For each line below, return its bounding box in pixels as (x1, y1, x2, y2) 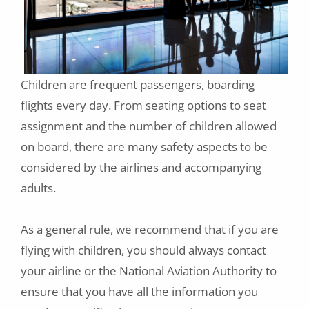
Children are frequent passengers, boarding (21, 77, 255, 93)
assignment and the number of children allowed (21, 118, 277, 134)
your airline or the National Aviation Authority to (21, 263, 277, 279)
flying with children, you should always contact (21, 242, 266, 259)
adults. (21, 180, 59, 197)
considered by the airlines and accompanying (21, 159, 261, 176)
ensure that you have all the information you (21, 283, 258, 300)
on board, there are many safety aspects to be (21, 139, 268, 155)
